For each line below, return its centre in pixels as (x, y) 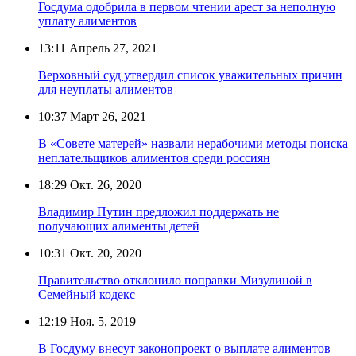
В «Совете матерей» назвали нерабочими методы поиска (193, 143)
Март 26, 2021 (106, 116)
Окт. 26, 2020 (104, 184)
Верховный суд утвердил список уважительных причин (190, 75)
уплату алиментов (87, 21)
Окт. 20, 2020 (104, 253)
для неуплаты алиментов (106, 89)
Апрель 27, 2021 (112, 48)
